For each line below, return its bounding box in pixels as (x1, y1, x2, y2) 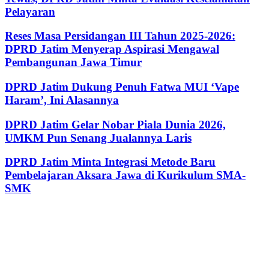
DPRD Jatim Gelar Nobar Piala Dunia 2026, (5, 118, 226, 131)
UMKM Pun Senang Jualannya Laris (5, 131, 192, 144)
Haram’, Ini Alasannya (5, 93, 119, 106)
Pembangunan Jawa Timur (5, 56, 142, 69)
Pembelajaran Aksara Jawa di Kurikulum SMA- (5, 169, 246, 182)
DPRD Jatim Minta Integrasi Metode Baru (5, 156, 216, 169)
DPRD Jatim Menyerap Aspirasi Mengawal (5, 43, 219, 56)
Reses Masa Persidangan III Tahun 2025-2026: (5, 29, 235, 43)
